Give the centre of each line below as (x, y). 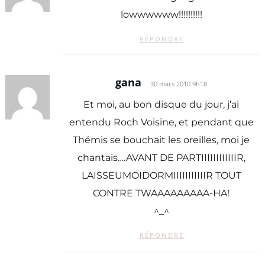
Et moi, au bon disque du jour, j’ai (161, 104)
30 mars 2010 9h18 (179, 84)
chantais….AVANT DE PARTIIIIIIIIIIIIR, (161, 157)
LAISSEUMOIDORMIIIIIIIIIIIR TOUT (161, 175)
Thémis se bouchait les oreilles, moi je (161, 140)
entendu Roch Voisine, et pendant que (161, 122)
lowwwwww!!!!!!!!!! (161, 14)
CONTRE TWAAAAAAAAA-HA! (161, 193)
